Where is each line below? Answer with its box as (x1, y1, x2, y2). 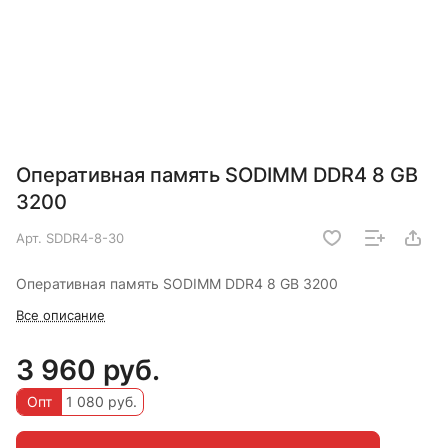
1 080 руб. (62, 392, 137, 410)
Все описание (16, 306, 105, 323)
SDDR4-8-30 (46, 229, 124, 246)
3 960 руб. (16, 352, 160, 387)
